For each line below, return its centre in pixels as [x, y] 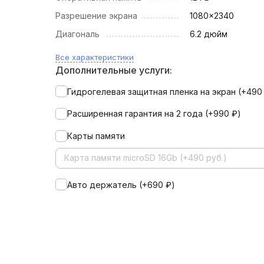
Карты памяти [96, 136]
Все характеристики [95, 57]
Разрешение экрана [97, 16]
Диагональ [78, 34]
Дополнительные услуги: [114, 70]
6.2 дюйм [209, 34]
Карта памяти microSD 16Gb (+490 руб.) [146, 158]
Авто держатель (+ [108, 184]
